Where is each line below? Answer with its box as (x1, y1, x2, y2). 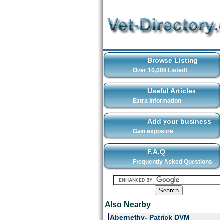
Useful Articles (147, 87, 196, 95)
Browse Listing (147, 56, 198, 64)
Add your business (147, 117, 211, 125)
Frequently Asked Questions (132, 158, 212, 165)
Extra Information (132, 97, 181, 104)
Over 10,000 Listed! (132, 67, 187, 74)
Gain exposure (132, 128, 173, 135)
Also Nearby (104, 200, 151, 209)
